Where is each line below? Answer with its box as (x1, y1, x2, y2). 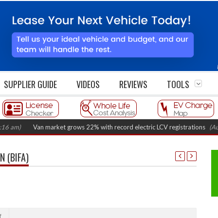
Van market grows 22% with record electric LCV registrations (11, 123, 183, 131)
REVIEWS (119, 78, 147, 91)
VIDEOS (76, 78, 100, 91)
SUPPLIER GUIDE (4, 78, 57, 91)
